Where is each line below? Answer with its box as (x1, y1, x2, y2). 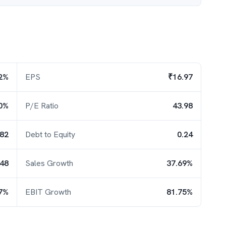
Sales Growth (25, 158, 73, 168)
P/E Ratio (25, 100, 59, 111)
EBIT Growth (25, 187, 71, 197)
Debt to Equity (25, 129, 75, 140)
